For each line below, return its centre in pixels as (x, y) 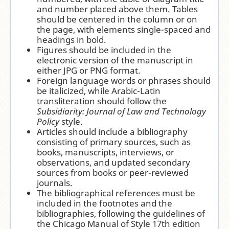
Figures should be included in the (104, 50)
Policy (48, 122)
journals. (55, 183)
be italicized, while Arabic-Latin (99, 91)
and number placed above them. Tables (118, 9)
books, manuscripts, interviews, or (106, 152)
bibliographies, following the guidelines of (121, 214)
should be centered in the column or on (117, 19)
